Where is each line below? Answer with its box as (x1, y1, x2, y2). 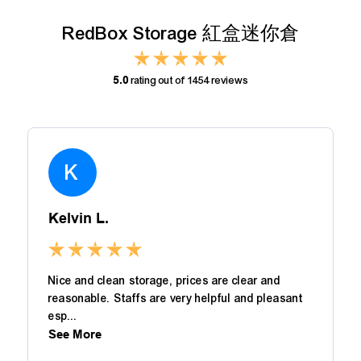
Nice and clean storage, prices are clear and (48, 274, 280, 288)
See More (48, 327, 102, 341)
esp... (48, 309, 77, 323)
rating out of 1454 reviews (129, 74, 248, 87)
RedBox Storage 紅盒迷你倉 (62, 23, 299, 44)
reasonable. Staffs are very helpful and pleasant (48, 292, 303, 305)
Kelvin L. (48, 210, 109, 226)
